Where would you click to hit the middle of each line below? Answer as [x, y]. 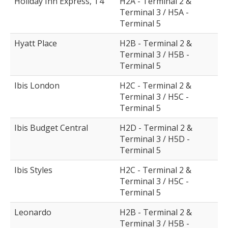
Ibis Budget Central [51, 128]
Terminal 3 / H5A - [154, 12]
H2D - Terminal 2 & [156, 128]
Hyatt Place [36, 44]
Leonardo [33, 212]
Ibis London [37, 86]
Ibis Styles [33, 170]
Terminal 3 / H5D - [155, 139]
